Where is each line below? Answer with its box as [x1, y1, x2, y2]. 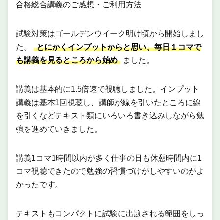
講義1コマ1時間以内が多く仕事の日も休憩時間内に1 [16, 154, 202, 163]
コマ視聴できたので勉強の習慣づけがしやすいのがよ [16, 167, 204, 176]
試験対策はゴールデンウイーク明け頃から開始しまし [16, 29, 204, 38]
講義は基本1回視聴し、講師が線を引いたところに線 [16, 98, 201, 107]
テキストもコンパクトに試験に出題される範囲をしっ [16, 209, 204, 218]
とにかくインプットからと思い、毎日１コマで [36, 43, 201, 52]
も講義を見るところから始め [16, 56, 118, 65]
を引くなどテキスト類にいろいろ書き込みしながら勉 [16, 111, 204, 120]
